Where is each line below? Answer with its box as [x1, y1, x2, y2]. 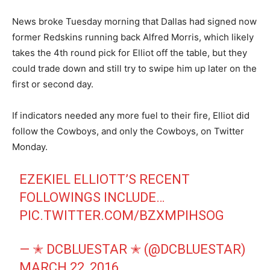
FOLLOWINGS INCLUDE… [19, 189, 165, 205]
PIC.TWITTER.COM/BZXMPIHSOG [19, 207, 225, 223]
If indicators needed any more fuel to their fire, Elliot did [12, 109, 250, 121]
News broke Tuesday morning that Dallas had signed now [12, 15, 257, 27]
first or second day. [12, 78, 93, 90]
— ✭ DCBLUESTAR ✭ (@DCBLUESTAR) [19, 241, 246, 257]
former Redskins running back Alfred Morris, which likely [12, 31, 254, 43]
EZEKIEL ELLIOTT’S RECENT [19, 171, 190, 187]
